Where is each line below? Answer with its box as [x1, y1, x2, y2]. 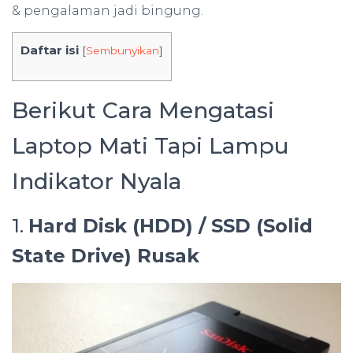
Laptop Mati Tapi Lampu [12, 132, 289, 160]
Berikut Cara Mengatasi [12, 97, 274, 124]
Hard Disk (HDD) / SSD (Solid [28, 214, 313, 238]
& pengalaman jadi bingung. [12, 3, 203, 18]
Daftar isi [20, 43, 79, 58]
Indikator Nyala [12, 168, 181, 195]
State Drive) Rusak [12, 244, 199, 268]
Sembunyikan [86, 44, 159, 57]
